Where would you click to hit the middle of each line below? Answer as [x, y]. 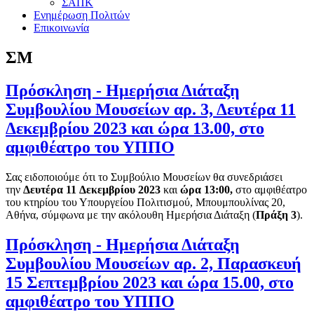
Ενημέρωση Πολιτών [82, 15]
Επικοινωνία [61, 28]
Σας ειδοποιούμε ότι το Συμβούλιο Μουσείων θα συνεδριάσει [144, 177]
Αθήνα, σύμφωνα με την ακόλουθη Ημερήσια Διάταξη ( [131, 214]
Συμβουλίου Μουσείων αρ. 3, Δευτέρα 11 [151, 109]
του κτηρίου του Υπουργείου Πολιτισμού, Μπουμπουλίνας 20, [145, 202]
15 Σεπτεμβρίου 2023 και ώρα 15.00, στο [150, 282]
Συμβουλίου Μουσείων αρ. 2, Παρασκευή [153, 263]
